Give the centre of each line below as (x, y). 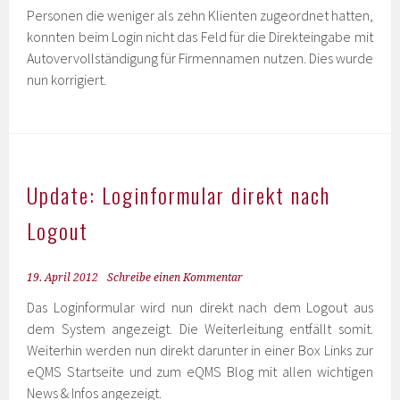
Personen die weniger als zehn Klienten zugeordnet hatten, (200, 15)
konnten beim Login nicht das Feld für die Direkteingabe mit (200, 37)
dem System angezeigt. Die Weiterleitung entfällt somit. (200, 329)
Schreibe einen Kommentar (175, 278)
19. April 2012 (63, 278)
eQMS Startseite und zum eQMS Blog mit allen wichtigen (200, 371)
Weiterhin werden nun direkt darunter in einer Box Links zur (200, 350)
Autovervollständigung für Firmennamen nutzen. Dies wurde (200, 58)
